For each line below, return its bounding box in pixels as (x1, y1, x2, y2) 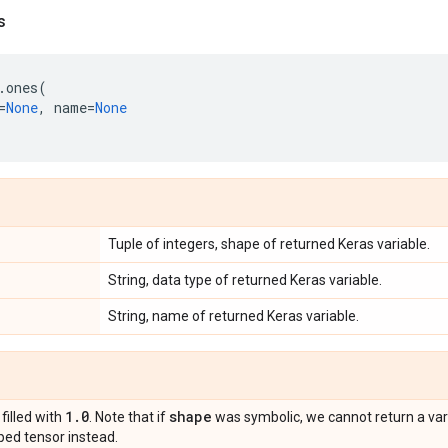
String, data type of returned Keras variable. (108, 272, 382, 288)
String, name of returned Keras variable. (108, 308, 359, 324)
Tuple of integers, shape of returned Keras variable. (108, 236, 430, 252)
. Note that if (89, 409, 169, 425)
